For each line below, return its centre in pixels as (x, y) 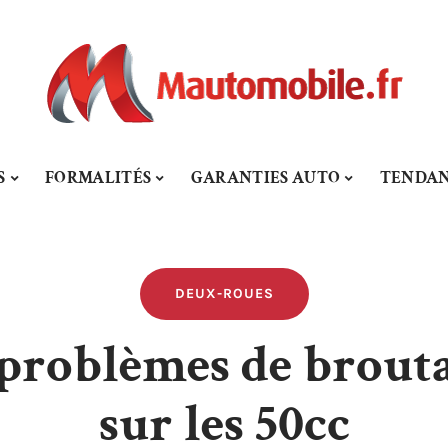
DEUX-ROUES (224, 293)
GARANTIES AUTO (265, 177)
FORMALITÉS (98, 177)
